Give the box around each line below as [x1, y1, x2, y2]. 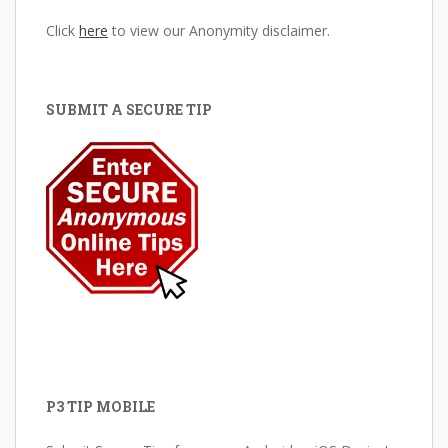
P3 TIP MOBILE [46, 397, 155, 417]
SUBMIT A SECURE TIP [46, 100, 212, 119]
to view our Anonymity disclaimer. [108, 21, 330, 40]
